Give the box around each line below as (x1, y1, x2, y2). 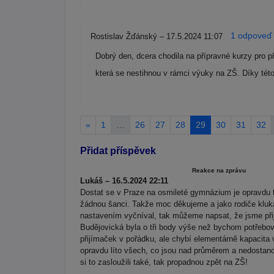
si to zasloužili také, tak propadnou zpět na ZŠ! (80, 257, 248, 267)
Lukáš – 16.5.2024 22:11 (80, 176, 168, 185)
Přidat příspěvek (80, 145, 156, 156)
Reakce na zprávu (191, 166, 246, 174)
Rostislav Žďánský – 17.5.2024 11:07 (91, 32, 225, 42)
